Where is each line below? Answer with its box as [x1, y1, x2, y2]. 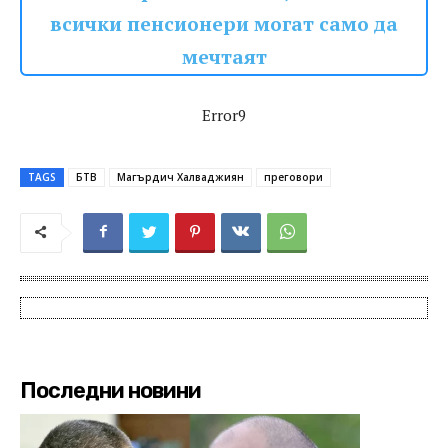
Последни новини [20, 377, 201, 405]
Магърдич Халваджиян [117, 170, 244, 185]
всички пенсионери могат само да [50, 11, 398, 38]
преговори [264, 170, 323, 185]
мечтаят [181, 44, 267, 71]
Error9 [202, 105, 246, 126]
